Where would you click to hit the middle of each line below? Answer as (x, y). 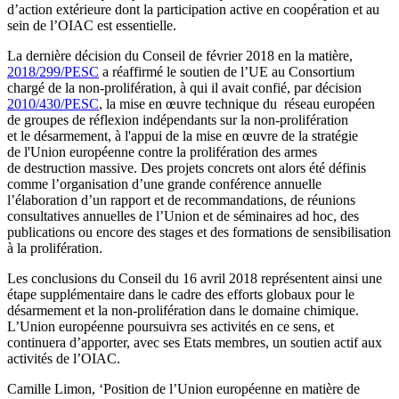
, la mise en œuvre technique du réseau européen (237, 103)
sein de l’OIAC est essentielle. (92, 25)
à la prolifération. (55, 248)
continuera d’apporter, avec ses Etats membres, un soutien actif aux (195, 342)
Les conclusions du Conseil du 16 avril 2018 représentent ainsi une (195, 278)
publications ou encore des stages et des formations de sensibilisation (199, 232)
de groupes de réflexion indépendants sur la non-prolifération (178, 119)
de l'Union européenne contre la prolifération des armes (162, 151)
